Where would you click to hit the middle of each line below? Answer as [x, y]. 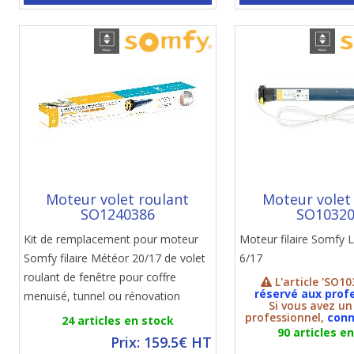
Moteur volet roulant [118, 199]
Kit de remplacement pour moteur [111, 239]
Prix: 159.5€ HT [161, 342]
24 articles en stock [117, 320]
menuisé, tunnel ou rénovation [102, 296]
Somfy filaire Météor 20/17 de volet [114, 258]
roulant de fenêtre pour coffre [100, 277]
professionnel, [286, 317]
